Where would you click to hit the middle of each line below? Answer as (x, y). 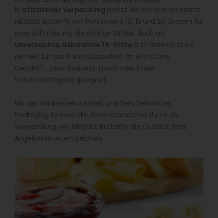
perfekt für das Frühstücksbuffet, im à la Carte (92, 56)
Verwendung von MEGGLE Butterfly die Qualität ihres (101, 127)
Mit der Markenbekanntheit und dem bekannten (93, 103)
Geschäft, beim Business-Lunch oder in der (85, 68)
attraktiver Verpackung (64, 10)
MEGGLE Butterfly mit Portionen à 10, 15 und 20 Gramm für (109, 21)
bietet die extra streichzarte (154, 10)
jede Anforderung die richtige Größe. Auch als (90, 33)
